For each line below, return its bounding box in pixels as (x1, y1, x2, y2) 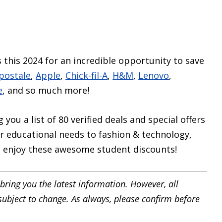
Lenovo (138, 69, 169, 81)
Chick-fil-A (65, 69, 108, 81)
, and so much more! (2, 84, 90, 96)
